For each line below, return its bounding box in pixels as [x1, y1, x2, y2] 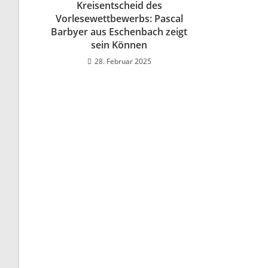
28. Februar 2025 [94, 56, 151, 66]
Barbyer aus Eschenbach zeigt [51, 25, 188, 38]
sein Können [91, 38, 148, 51]
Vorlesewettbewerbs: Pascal [55, 11, 183, 25]
